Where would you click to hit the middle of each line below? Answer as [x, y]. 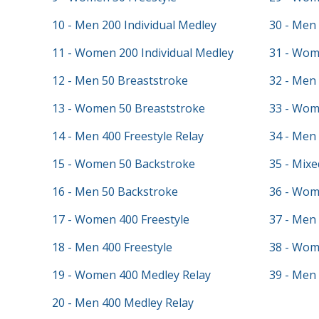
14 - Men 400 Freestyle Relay [127, 136]
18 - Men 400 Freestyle [112, 247]
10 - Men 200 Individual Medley [134, 25]
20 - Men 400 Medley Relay [122, 303]
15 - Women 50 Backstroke [123, 164]
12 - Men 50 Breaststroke [120, 80]
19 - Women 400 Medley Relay [131, 275]
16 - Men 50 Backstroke [115, 192]
